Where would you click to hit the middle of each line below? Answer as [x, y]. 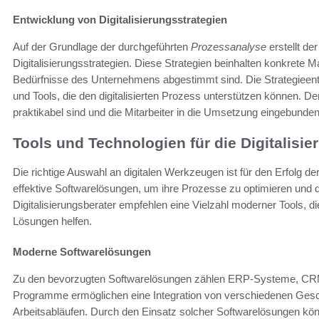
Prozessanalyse [229, 47]
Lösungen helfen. [52, 221]
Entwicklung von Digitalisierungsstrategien [120, 20]
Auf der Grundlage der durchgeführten [102, 47]
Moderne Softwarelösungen [82, 251]
